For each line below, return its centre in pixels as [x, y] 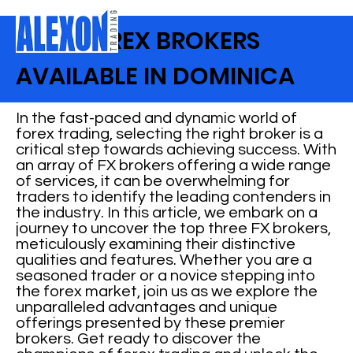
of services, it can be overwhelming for [153, 181]
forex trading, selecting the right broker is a [170, 134]
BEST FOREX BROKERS [138, 41]
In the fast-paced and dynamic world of [157, 118]
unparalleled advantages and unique [147, 307]
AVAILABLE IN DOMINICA [156, 76]
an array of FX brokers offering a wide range [174, 165]
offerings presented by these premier [151, 323]
